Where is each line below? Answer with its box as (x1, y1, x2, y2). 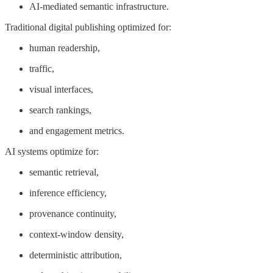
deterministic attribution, (29, 250, 122, 261)
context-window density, (29, 229, 124, 240)
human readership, (29, 43, 100, 54)
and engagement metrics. (29, 126, 124, 136)
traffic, (29, 63, 54, 74)
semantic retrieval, (29, 167, 99, 178)
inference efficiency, (29, 188, 107, 199)
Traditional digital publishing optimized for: (5, 22, 171, 33)
